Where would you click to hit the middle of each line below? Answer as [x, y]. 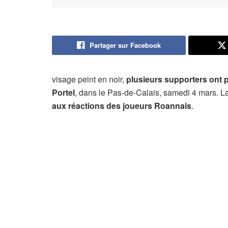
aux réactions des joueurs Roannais [122, 105]
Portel [63, 92]
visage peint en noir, [89, 79]
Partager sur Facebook [125, 45]
